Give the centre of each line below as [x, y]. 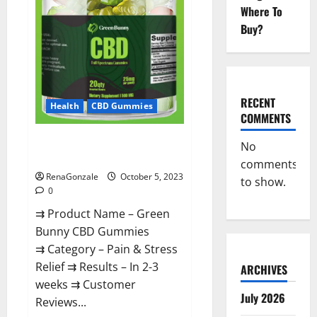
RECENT [258, 103]
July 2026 [263, 298]
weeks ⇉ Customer [86, 284]
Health [65, 105]
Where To [261, 11]
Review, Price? [70, 157]
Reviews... [61, 302]
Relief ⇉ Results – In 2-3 [97, 266]
